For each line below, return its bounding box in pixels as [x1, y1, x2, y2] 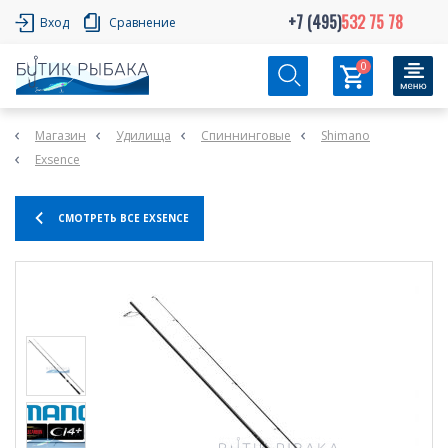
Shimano [321, 126, 370, 144]
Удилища [116, 126, 171, 144]
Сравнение [109, 14, 176, 31]
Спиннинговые [201, 126, 291, 144]
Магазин [35, 126, 86, 144]
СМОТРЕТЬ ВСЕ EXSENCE [58, 210, 189, 225]
